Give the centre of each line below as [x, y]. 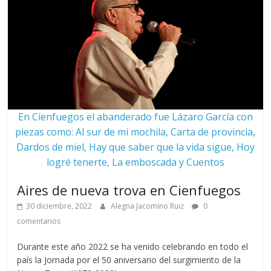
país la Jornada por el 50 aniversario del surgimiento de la [129, 260]
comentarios [39, 221]
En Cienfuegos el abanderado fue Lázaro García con [135, 116]
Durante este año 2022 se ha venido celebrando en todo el [133, 246]
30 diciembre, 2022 [59, 206]
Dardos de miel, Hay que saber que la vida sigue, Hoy [135, 147]
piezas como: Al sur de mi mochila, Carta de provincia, [135, 132]
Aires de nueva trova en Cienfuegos [129, 190]
